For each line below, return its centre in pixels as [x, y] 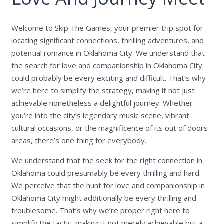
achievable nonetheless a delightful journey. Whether [102, 103]
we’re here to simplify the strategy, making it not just [103, 90]
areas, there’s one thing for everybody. [79, 140]
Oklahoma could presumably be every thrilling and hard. [106, 173]
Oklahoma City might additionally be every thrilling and [104, 198]
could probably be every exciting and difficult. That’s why [108, 78]
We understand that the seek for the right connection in [107, 160]
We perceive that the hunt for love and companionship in [108, 185]
